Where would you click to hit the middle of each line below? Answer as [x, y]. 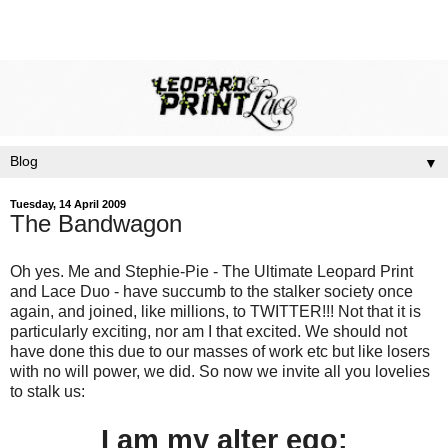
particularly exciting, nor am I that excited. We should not [208, 331]
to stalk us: [47, 391]
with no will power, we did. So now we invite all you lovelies [220, 371]
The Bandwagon [96, 224]
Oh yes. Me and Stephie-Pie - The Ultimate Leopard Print [211, 271]
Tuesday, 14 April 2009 [68, 204]
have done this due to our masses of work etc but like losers [220, 351]
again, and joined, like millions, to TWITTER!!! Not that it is [215, 311]
